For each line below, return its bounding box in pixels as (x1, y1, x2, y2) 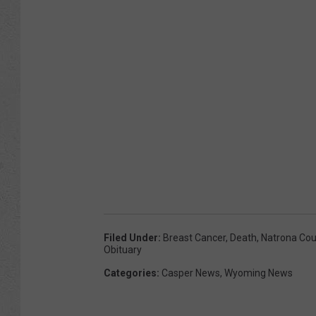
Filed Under (104, 231, 158, 243)
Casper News (162, 267, 220, 279)
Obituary (104, 243, 142, 255)
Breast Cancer (163, 231, 226, 243)
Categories (104, 267, 157, 279)
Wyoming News (224, 267, 293, 279)
